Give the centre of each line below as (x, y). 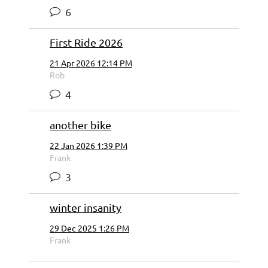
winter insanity (86, 208)
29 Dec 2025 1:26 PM (89, 228)
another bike (80, 125)
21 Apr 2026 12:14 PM (91, 63)
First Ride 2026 (86, 42)
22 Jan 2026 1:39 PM (89, 146)
